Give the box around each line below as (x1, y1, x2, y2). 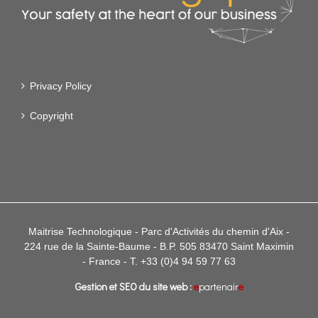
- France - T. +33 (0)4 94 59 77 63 (82, 255, 236, 267)
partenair (198, 279, 238, 293)
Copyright (30, 109, 73, 121)
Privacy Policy (30, 79, 92, 92)
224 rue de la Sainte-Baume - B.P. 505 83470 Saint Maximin (24, 240, 294, 252)
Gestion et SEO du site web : (75, 279, 194, 293)
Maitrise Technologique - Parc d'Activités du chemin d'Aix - (28, 225, 290, 237)
